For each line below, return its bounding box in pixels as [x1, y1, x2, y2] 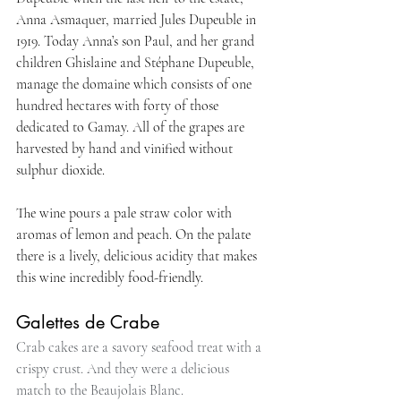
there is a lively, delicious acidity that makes [16, 246, 260, 265]
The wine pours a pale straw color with [16, 203, 235, 222]
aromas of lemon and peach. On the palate [16, 225, 254, 243]
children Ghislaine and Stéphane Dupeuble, [16, 53, 258, 72]
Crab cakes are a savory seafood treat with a [16, 337, 265, 356]
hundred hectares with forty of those [16, 96, 222, 115]
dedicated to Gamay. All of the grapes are [16, 117, 248, 136]
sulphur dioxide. [16, 160, 105, 179]
